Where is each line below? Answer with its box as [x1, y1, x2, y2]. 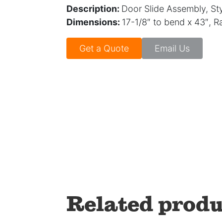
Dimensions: [66, 17, 122, 28]
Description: [66, 3, 122, 14]
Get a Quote [79, 43, 129, 54]
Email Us [155, 43, 190, 54]
